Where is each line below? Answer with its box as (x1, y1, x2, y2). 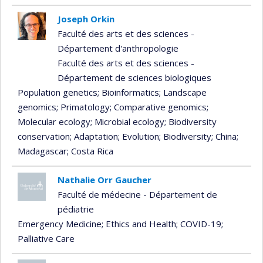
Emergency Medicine (18, 217, 102, 230)
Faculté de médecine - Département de (57, 188, 217, 200)
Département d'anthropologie (57, 42, 178, 54)
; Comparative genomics (110, 100, 207, 113)
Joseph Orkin (57, 12, 114, 25)
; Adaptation (70, 130, 118, 142)
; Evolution (118, 130, 159, 142)
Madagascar (18, 144, 67, 157)
